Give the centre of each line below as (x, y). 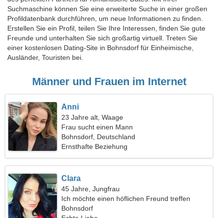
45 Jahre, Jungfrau (91, 189)
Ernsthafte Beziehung (95, 146)
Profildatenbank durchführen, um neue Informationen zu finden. (105, 18)
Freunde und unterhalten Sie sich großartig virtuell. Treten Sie (102, 38)
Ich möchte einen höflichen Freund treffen (126, 199)
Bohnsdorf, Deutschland (99, 137)
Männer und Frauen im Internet (109, 82)
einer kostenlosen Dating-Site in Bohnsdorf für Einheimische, (100, 48)
